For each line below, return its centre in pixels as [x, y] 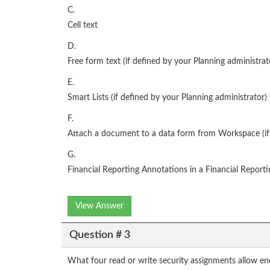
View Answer [99, 206]
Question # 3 [99, 235]
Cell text [83, 26]
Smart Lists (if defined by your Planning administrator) [167, 98]
